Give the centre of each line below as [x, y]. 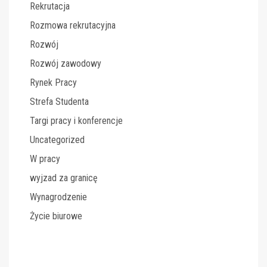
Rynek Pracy [53, 83]
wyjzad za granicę [64, 178]
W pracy [45, 159]
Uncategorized [57, 140]
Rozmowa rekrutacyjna [73, 25]
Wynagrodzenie [58, 197]
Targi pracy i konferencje [76, 121]
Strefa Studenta [59, 102]
